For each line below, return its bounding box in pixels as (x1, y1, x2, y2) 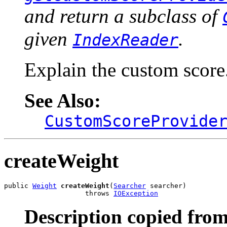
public (4, 182, 32, 190)
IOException (113, 190, 158, 198)
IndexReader (72, 30, 178, 49)
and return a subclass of (24, 5, 222, 27)
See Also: (24, 89, 101, 111)
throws (4, 190, 113, 198)
